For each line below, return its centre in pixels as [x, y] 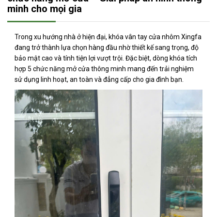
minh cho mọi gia [45, 9]
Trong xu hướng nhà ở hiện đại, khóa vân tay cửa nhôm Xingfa [108, 37]
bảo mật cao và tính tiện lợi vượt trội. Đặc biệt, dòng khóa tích [106, 58]
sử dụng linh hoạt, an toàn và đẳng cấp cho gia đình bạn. [99, 79]
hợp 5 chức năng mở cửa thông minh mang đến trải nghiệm [104, 69]
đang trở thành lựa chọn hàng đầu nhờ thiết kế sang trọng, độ [107, 47]
